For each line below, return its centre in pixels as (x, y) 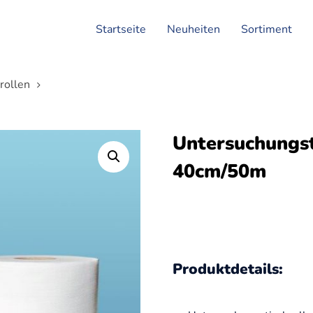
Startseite (121, 29)
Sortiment (267, 29)
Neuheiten (194, 29)
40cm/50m (219, 172)
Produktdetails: (227, 269)
